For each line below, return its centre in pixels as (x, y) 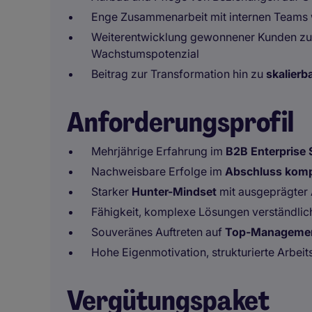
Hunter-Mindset (174, 192)
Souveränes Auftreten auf (158, 232)
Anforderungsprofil (180, 122)
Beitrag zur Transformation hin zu (179, 74)
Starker (111, 192)
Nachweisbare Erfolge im (158, 171)
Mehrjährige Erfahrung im (158, 151)
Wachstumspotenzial (145, 54)
